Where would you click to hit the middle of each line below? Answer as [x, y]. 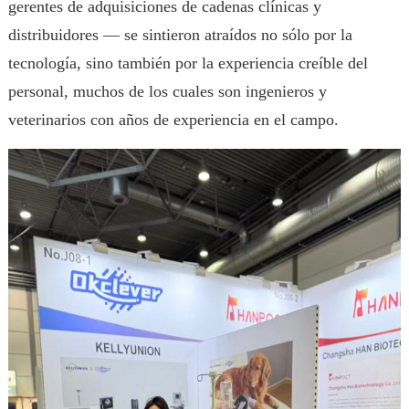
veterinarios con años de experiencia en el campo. [173, 120]
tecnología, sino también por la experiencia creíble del [188, 63]
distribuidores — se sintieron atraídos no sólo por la [180, 35]
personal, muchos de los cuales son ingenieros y [167, 91]
